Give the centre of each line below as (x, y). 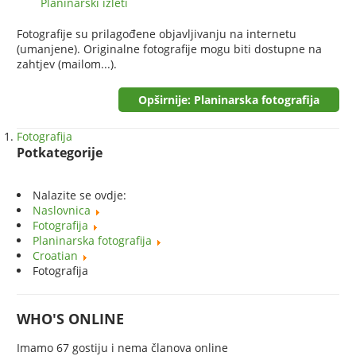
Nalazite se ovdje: (83, 195)
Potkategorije (60, 152)
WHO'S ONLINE (71, 318)
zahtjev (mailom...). (67, 64)
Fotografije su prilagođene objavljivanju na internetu (157, 33)
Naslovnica (62, 210)
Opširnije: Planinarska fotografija (228, 99)
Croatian (56, 255)
